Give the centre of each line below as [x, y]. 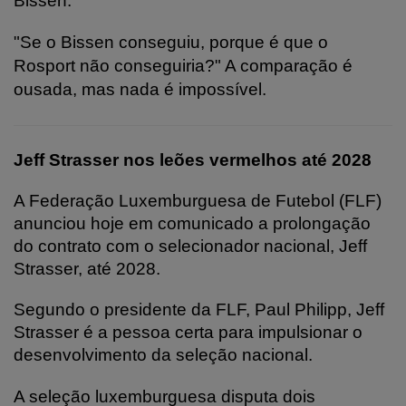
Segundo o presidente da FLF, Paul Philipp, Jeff [199, 309]
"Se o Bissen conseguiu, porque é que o [171, 42]
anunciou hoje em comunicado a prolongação [192, 223]
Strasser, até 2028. [87, 268]
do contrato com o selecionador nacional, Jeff [190, 246]
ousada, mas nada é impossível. [140, 89]
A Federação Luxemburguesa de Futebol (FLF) [198, 200]
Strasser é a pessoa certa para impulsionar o [188, 332]
